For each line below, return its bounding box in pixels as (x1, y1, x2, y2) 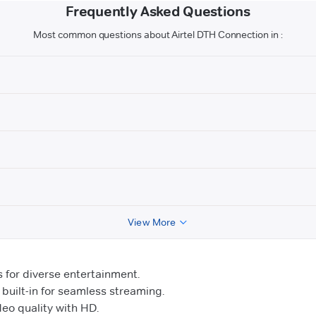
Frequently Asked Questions (66, 3, 250, 20)
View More (128, 216, 176, 229)
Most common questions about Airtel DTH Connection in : (33, 28, 283, 42)
